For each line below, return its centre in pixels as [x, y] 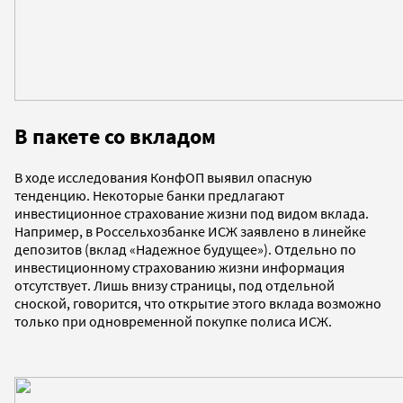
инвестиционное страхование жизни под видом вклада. [192, 213]
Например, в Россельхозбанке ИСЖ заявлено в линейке [190, 231]
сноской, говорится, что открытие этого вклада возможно [198, 303]
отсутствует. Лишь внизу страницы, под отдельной [175, 285]
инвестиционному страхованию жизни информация [179, 267]
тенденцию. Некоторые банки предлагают [149, 195]
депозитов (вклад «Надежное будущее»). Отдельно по [185, 249]
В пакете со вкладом [115, 136]
